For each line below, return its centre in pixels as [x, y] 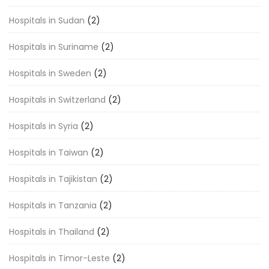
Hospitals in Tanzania [53, 205]
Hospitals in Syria [44, 126]
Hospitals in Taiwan [49, 153]
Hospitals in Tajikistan [53, 179]
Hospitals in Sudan [47, 20]
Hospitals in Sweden [50, 73]
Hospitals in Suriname [54, 47]
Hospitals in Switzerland [57, 100]
